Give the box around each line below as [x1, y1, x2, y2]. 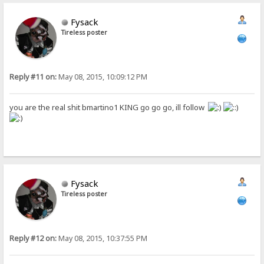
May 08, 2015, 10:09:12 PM [57, 72, 148, 82]
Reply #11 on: [9, 72, 57, 82]
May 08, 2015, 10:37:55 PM [57, 233, 148, 244]
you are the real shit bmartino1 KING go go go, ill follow [9, 101, 209, 113]
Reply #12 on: [9, 233, 57, 244]
